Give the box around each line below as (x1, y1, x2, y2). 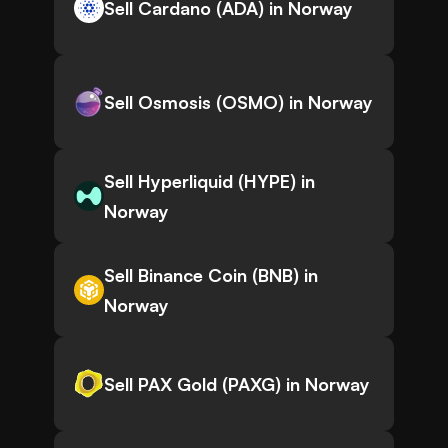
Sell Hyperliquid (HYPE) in (104, 170, 315, 193)
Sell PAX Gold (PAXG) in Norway (104, 373, 370, 396)
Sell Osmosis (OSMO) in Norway (104, 91, 373, 114)
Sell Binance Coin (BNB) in (104, 264, 318, 287)
